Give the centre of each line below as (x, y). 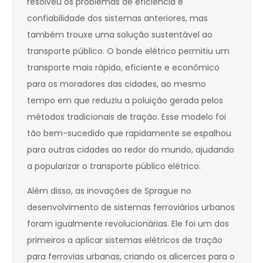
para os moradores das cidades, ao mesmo (117, 84)
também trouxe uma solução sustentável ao (120, 35)
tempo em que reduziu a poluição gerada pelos (125, 101)
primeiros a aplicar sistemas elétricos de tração (125, 240)
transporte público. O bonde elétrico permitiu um (128, 51)
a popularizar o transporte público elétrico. (114, 166)
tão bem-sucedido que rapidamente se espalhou (129, 134)
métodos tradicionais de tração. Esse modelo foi (127, 117)
